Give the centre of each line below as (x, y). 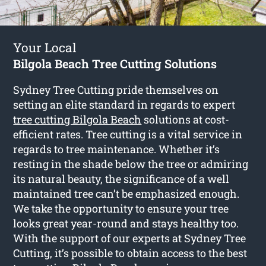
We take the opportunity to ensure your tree (121, 208)
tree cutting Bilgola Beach (77, 119)
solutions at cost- (186, 119)
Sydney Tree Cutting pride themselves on (116, 89)
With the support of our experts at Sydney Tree (130, 238)
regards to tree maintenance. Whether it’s (117, 149)
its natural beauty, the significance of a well (121, 178)
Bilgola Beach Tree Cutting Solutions (115, 63)
